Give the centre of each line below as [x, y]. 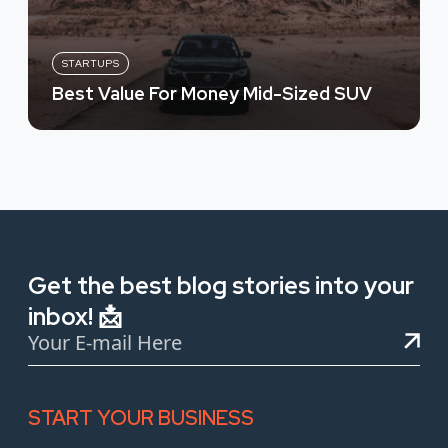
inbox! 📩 [75, 317]
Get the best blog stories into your [221, 286]
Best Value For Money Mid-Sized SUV [212, 94]
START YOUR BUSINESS [141, 418]
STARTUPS [91, 64]
